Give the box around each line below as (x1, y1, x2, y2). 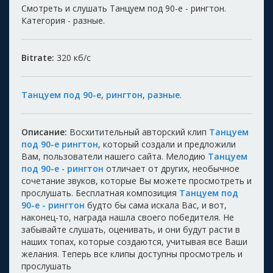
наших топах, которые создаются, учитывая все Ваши (21, 235, 247, 247)
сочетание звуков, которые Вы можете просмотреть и (21, 174, 252, 186)
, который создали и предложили (98, 138, 236, 150)
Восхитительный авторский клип (67, 126, 209, 138)
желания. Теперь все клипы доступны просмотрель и (21, 247, 243, 260)
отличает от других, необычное (104, 162, 239, 174)
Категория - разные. (21, 14, 105, 26)
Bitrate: (21, 51, 57, 63)
